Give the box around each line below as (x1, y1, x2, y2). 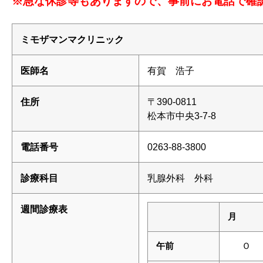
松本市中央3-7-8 (147, 110, 216, 121)
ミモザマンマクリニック (21, 34, 124, 45)
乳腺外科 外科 (147, 173, 213, 183)
